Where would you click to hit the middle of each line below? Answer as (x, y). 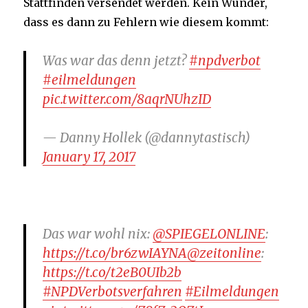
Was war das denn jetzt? (116, 61)
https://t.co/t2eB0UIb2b (112, 273)
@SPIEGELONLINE (209, 234)
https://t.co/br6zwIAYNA (115, 253)
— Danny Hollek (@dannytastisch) (147, 138)
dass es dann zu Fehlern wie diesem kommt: (146, 22)
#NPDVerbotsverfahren (113, 292)
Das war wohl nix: (98, 234)
